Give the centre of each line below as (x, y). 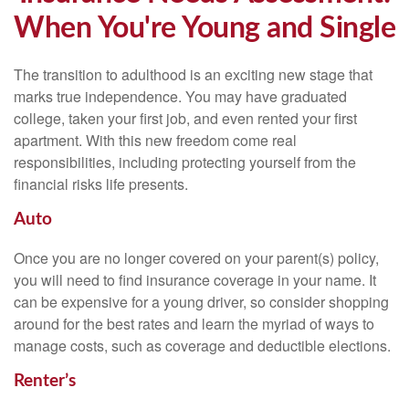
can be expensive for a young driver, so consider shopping (201, 301)
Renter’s (45, 381)
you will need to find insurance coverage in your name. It (195, 279)
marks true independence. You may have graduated (180, 96)
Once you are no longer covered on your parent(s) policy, (196, 257)
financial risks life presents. (101, 184)
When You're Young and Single (204, 28)
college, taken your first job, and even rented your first (185, 118)
